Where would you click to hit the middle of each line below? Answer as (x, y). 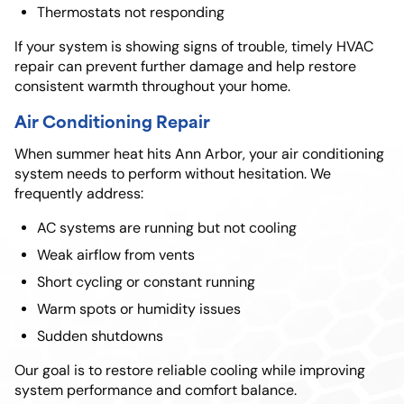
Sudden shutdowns (100, 336)
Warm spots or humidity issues (139, 309)
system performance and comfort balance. (156, 390)
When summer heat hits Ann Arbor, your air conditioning (199, 154)
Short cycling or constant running (146, 282)
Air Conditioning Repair (112, 121)
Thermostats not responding (131, 13)
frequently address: (79, 194)
